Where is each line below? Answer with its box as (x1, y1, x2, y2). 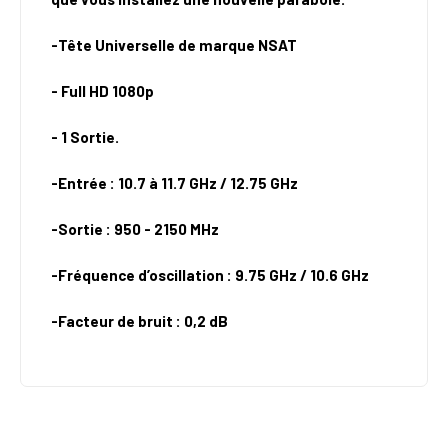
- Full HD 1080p (51, 82, 154, 101)
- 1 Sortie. (51, 128, 119, 147)
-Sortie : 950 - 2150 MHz (51, 220, 219, 239)
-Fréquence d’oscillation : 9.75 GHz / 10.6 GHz (51, 266, 369, 285)
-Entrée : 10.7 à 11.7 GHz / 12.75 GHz (51, 174, 298, 193)
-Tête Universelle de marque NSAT (51, 36, 297, 55)
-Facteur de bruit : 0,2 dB (51, 312, 228, 331)
